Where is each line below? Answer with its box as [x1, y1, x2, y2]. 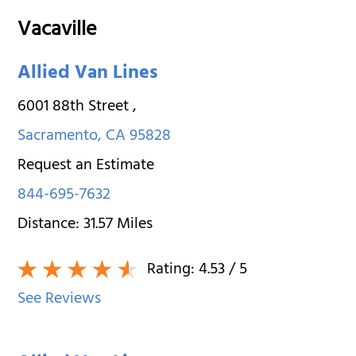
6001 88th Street [17, 92, 133, 122]
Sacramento [17, 122, 99, 152]
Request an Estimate [17, 151, 155, 181]
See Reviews [17, 284, 102, 315]
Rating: [143, 255, 199, 285]
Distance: [17, 210, 84, 240]
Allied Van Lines [17, 56, 158, 93]
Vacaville [17, 12, 98, 51]
